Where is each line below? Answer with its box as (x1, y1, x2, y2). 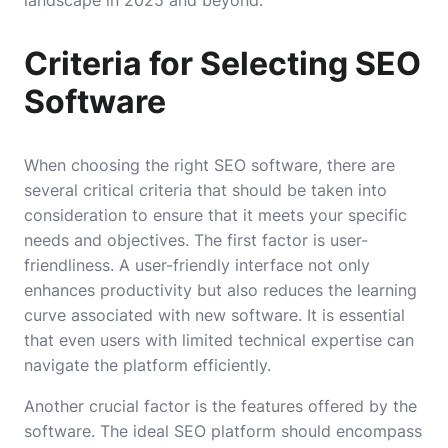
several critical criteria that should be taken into (24, 180, 387, 201)
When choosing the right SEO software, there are (24, 155, 395, 176)
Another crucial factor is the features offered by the (24, 396, 417, 417)
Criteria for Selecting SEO (24, 44, 421, 84)
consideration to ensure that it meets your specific (24, 205, 407, 226)
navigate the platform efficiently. (24, 355, 271, 376)
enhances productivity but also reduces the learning (24, 280, 417, 301)
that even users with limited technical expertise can (24, 330, 414, 351)
